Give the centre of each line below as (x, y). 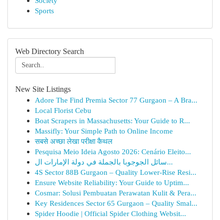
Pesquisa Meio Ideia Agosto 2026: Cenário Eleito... (113, 151)
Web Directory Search (50, 51)
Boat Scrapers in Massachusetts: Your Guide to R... (112, 121)
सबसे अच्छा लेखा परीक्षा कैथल (74, 141)
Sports (44, 11)
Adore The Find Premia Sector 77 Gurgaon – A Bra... (116, 100)
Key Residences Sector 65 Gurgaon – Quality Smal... (116, 203)
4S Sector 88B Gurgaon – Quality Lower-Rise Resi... (116, 172)
